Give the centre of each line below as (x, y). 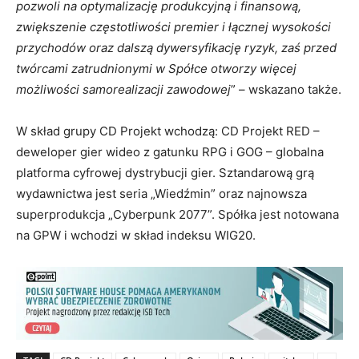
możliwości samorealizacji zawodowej (123, 89)
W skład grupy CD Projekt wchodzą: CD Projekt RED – (168, 131)
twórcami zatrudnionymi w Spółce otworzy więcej (156, 69)
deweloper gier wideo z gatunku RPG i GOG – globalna (170, 152)
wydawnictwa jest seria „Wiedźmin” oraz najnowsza (161, 194)
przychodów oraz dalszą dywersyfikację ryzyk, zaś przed (176, 48)
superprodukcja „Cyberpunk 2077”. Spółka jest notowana (177, 214)
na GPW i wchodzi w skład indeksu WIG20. (136, 235)
